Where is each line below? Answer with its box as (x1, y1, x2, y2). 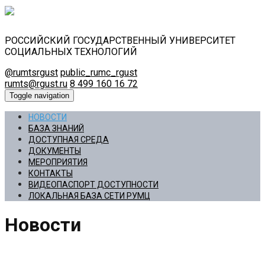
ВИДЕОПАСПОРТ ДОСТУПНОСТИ (28, 180, 159, 189)
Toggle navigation (9, 91, 69, 100)
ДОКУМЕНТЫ (28, 146, 81, 156)
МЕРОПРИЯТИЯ (28, 157, 88, 167)
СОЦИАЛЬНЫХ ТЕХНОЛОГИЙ (5, 46, 137, 57)
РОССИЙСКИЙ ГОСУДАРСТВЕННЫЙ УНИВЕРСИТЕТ (5, 35, 235, 46)
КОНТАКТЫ (28, 169, 73, 178)
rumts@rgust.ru (5, 78, 67, 89)
